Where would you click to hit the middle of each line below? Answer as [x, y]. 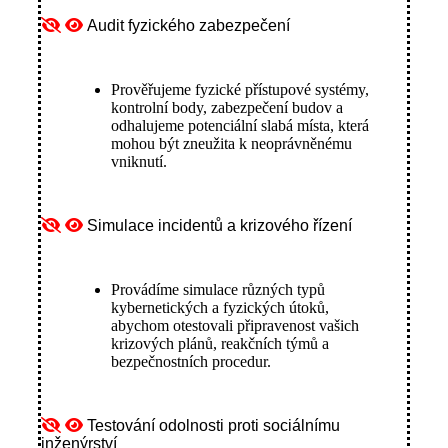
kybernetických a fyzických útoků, [220, 307]
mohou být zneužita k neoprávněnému [231, 143]
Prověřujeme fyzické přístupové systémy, [240, 89]
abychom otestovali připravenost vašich [235, 325]
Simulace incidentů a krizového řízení [219, 225]
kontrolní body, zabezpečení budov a [227, 107]
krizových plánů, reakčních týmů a [220, 343]
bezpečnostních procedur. [191, 361]
